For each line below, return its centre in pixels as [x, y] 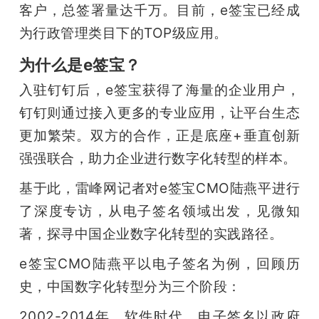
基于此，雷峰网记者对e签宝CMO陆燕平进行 [159, 188]
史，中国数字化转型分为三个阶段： [130, 287]
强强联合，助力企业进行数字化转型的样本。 [158, 158]
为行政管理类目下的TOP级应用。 [123, 33]
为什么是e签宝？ [80, 65]
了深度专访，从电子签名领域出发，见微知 [159, 211]
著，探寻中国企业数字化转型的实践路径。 [151, 234]
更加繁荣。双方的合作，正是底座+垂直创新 [159, 136]
